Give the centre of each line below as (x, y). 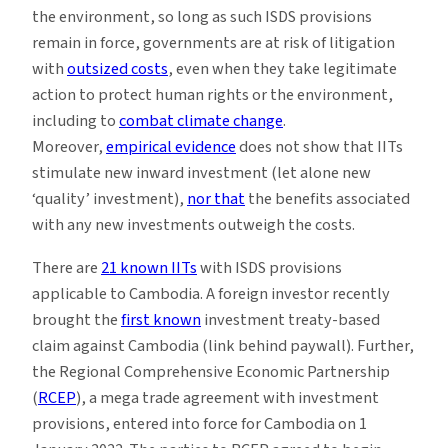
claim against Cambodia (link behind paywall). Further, (223, 345)
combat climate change (201, 121)
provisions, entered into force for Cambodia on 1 (199, 423)
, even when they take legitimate (282, 69)
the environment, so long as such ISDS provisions (202, 17)
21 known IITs (149, 267)
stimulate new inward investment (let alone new (201, 173)
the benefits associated (327, 199)
